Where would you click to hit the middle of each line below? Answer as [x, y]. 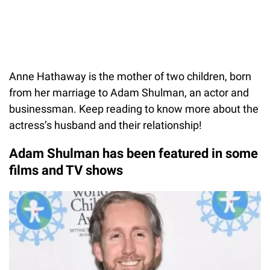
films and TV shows [66, 170]
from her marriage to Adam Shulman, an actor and [129, 92]
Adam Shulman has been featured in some [133, 153]
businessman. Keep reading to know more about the [134, 108]
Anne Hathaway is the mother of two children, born [130, 76]
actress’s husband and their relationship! [105, 125]
